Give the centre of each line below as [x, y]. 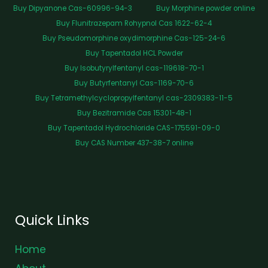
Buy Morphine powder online [205, 8]
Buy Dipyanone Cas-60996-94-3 [73, 8]
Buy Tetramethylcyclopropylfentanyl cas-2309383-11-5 [134, 98]
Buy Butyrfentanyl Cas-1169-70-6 [134, 83]
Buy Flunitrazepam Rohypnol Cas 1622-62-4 [134, 23]
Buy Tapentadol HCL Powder [134, 53]
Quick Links [52, 220]
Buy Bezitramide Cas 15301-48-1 [134, 113]
